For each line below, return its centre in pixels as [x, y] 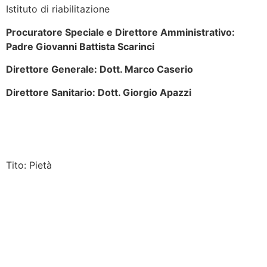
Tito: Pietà [29, 165]
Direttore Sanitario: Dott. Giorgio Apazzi [99, 92]
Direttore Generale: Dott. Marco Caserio [100, 69]
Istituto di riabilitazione [58, 9]
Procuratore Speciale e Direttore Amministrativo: [120, 32]
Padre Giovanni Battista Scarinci [80, 46]
